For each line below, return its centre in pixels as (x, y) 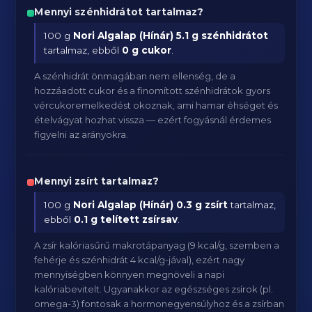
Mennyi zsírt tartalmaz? (97, 181)
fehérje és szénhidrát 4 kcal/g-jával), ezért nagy (140, 260)
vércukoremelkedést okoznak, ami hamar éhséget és (156, 105)
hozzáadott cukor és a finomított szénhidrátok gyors (153, 91)
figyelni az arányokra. (81, 134)
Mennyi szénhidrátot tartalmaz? (119, 12)
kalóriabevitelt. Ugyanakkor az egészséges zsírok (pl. (154, 289)
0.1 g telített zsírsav (126, 219)
